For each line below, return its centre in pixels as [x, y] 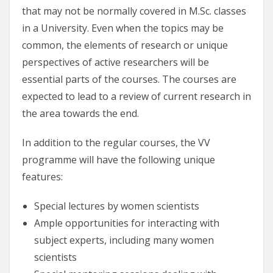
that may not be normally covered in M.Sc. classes [134, 11]
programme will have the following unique [119, 160]
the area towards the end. [80, 114]
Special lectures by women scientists [117, 206]
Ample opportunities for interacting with [127, 223]
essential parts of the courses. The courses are [129, 80]
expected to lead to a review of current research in [136, 97]
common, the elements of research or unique [125, 45]
